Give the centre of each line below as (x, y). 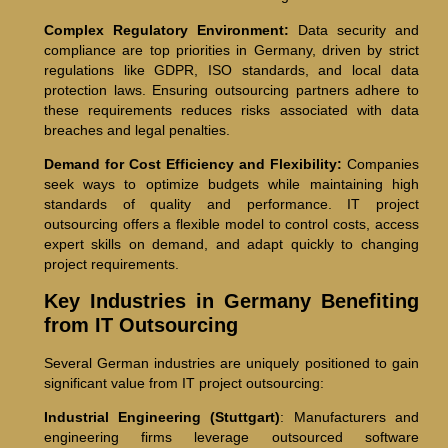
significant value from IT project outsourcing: (183, 382)
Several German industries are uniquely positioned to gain (231, 362)
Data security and (353, 29)
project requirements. (111, 264)
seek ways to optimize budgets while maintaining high (231, 184)
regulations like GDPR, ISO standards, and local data (231, 69)
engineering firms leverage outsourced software (231, 436)
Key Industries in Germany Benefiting (231, 300)
